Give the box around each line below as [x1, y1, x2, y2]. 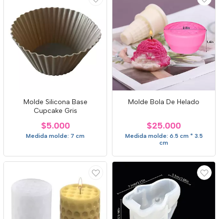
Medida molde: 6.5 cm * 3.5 [125, 132, 203, 139]
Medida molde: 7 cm [26, 132, 85, 139]
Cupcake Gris [33, 107, 77, 115]
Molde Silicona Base [23, 98, 88, 106]
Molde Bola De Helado [128, 98, 199, 106]
